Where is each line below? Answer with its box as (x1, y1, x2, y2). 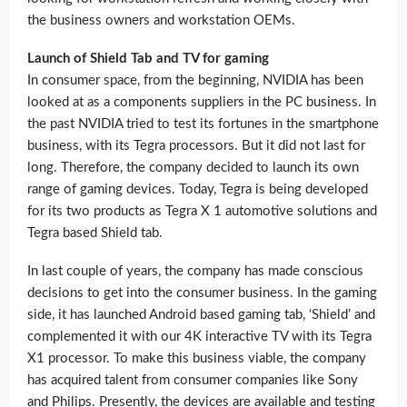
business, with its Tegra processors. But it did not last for (27, 139, 365, 154)
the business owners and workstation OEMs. (27, 14, 295, 28)
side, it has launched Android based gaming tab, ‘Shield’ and (27, 308, 375, 323)
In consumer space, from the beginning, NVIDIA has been (27, 74, 363, 88)
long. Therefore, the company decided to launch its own (27, 161, 359, 175)
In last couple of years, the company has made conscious (27, 264, 363, 279)
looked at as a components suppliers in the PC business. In (27, 95, 376, 110)
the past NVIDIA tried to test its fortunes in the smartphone (27, 117, 379, 132)
